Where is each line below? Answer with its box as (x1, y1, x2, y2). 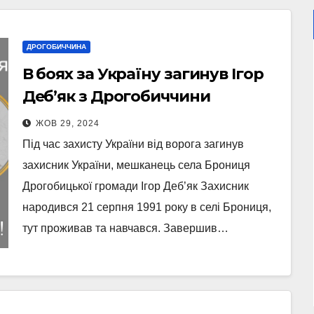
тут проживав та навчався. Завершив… (22, 222, 228, 234)
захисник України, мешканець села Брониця (22, 159, 250, 171)
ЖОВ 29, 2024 (35, 118, 100, 128)
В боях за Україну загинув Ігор (22, 64, 264, 83)
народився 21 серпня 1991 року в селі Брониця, (22, 201, 271, 213)
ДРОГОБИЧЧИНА (26, 43, 86, 50)
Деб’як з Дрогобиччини (22, 87, 210, 106)
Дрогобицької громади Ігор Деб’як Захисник (22, 180, 249, 192)
